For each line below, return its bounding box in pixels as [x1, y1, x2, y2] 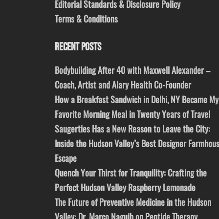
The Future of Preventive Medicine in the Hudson [55, 196, 211, 209]
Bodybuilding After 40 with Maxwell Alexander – [55, 64, 210, 77]
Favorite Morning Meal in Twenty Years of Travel [55, 108, 210, 121]
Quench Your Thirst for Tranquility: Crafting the [55, 166, 207, 179]
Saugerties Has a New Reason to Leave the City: [55, 122, 210, 135]
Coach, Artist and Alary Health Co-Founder [55, 78, 191, 91]
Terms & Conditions [55, 12, 118, 25]
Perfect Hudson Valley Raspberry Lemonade [55, 181, 196, 194]
